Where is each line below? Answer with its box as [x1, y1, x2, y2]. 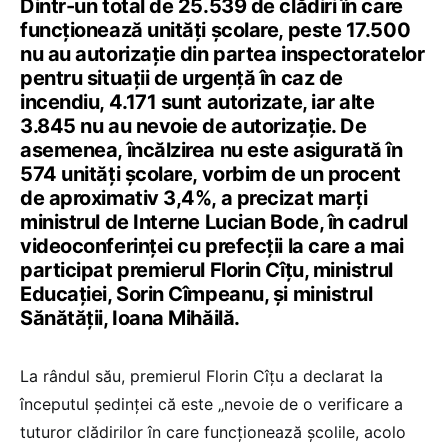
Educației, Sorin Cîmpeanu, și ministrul [20, 281, 373, 306]
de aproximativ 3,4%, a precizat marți [20, 185, 368, 210]
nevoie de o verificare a [224, 393, 403, 414]
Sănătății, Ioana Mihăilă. [20, 305, 240, 330]
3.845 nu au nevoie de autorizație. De [20, 113, 367, 138]
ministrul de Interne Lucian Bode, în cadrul [20, 209, 408, 234]
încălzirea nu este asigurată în [126, 137, 403, 162]
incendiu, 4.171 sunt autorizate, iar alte [20, 89, 375, 114]
